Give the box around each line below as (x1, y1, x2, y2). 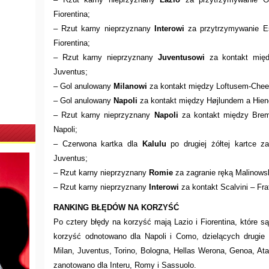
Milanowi (113, 81, 147, 91)
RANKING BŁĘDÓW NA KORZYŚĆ (53, 202, 179, 212)
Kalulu (142, 139, 166, 148)
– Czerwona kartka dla (53, 139, 142, 148)
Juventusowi (157, 52, 205, 62)
